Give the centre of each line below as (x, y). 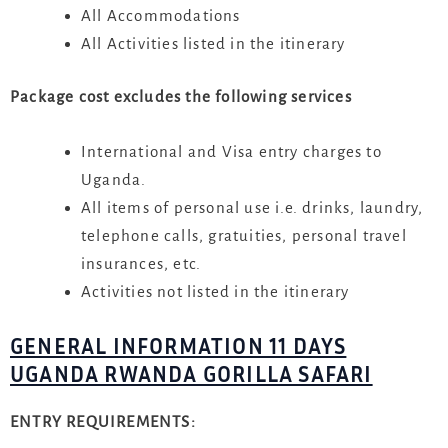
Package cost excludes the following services (181, 97)
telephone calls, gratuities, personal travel (244, 236)
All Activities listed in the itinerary (213, 43)
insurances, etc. (141, 264)
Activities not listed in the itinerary (215, 292)
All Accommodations (161, 15)
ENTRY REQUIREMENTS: (103, 421)
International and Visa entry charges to (231, 152)
